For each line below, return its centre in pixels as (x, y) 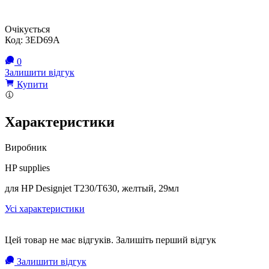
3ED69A (43, 40)
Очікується (27, 29)
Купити (31, 84)
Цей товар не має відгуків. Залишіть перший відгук (110, 240)
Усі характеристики (45, 208)
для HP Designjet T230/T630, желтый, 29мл (92, 188)
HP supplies (27, 168)
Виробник (26, 147)
